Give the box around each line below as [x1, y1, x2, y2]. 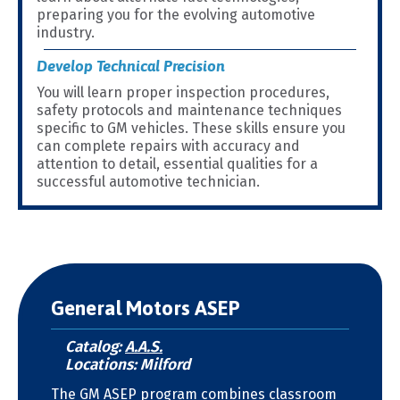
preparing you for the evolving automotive [37, 6, 315, 24]
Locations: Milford [65, 355, 190, 375]
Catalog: [65, 337, 125, 357]
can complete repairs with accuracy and [37, 137, 300, 155]
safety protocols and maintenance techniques [37, 102, 342, 120]
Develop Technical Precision [37, 57, 225, 76]
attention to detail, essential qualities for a [37, 155, 318, 173]
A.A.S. [125, 337, 162, 357]
